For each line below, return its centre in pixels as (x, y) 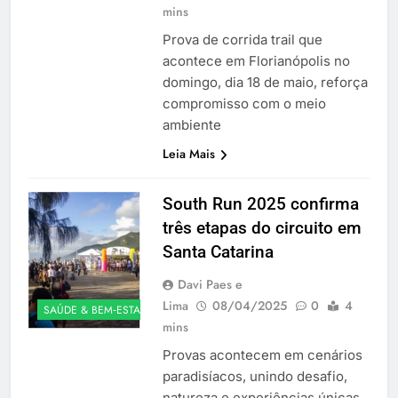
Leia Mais (188, 153)
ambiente (191, 124)
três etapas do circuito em (262, 227)
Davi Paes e (210, 284)
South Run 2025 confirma (260, 203)
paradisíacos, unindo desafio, (255, 376)
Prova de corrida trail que (242, 39)
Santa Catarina (218, 251)
